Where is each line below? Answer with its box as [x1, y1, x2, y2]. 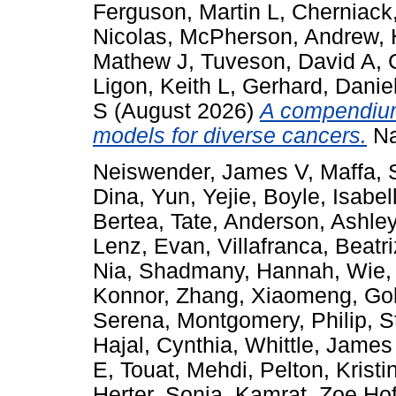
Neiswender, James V [93, 159, 308, 184]
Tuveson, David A [201, 49, 376, 73]
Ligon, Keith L [93, 73, 230, 98]
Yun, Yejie [151, 184, 251, 209]
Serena [93, 308, 164, 332]
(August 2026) [108, 98, 260, 123]
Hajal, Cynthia [93, 332, 232, 357]
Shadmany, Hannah [139, 258, 334, 283]
